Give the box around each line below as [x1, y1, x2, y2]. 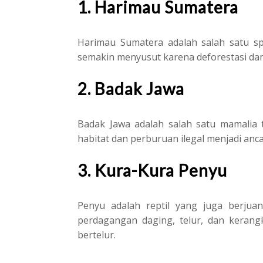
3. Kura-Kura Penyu [77, 160, 227, 180]
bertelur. [77, 228, 116, 241]
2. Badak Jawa [77, 78, 184, 99]
